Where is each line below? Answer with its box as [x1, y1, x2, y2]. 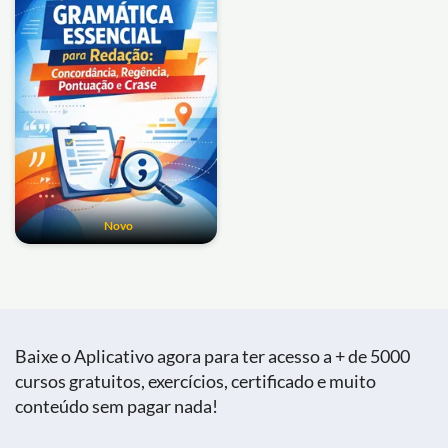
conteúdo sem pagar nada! [15, 394, 218, 417]
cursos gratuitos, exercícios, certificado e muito [15, 369, 376, 392]
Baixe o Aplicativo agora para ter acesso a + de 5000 [15, 344, 410, 367]
